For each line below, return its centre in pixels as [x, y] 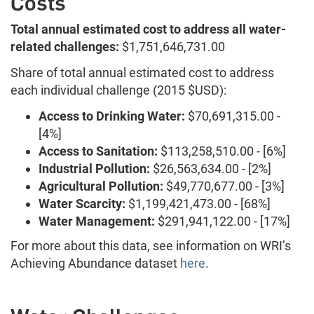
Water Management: [97, 221]
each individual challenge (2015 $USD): [118, 90]
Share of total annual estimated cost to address [142, 73]
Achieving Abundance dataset [95, 264]
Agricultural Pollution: [102, 186]
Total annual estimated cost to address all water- [148, 29]
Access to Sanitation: [98, 151]
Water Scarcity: [82, 204]
